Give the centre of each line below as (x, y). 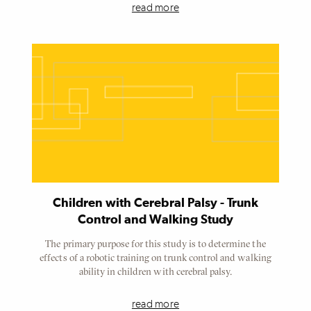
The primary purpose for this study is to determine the (155, 244)
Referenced (52, 21)
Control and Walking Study (155, 220)
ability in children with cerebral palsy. (155, 271)
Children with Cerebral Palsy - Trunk (155, 203)
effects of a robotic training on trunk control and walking (155, 258)
